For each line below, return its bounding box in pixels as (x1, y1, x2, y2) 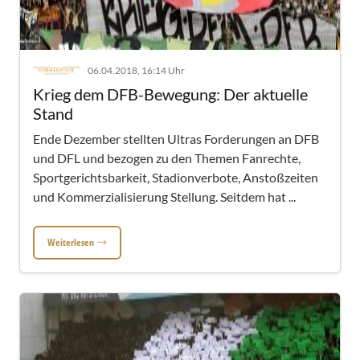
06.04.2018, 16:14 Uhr (88, 64, 185, 76)
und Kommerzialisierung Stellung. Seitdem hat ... (33, 189, 296, 204)
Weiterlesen (47, 235, 94, 249)
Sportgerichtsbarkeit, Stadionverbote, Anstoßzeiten (33, 170, 318, 185)
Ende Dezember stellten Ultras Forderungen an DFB (33, 131, 319, 146)
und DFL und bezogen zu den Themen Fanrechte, (33, 150, 301, 166)
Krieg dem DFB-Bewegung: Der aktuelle (33, 84, 308, 104)
